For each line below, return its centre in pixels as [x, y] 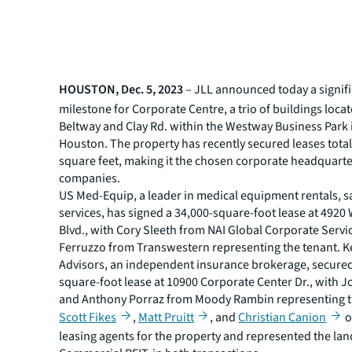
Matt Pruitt [166, 317]
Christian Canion [282, 317]
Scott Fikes [88, 317]
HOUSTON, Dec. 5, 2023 [121, 90]
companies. [90, 178]
